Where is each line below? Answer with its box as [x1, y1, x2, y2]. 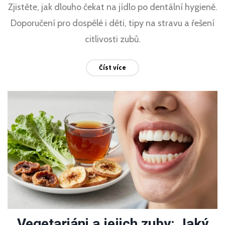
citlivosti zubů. [84, 33, 141, 45]
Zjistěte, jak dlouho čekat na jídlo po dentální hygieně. [8, 1, 217, 13]
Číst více [99, 63, 126, 72]
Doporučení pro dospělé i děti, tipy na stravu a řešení [11, 17, 214, 29]
